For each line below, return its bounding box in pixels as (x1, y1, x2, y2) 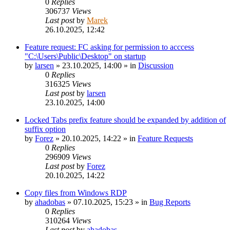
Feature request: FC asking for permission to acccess (25, 42, 194, 51)
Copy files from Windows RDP (25, 188, 127, 197)
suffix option (25, 124, 66, 133)
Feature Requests (138, 133, 193, 143)
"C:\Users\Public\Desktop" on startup (25, 51, 146, 61)
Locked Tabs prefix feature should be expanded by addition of (25, 115, 226, 124)
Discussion (138, 61, 174, 70)
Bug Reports (149, 197, 190, 206)
